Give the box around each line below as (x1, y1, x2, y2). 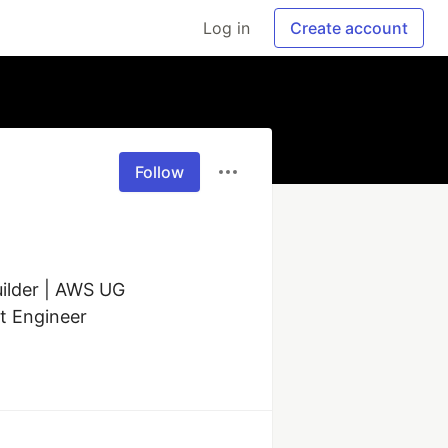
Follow (135, 162, 184, 182)
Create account (290, 18, 408, 38)
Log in (203, 18, 250, 38)
